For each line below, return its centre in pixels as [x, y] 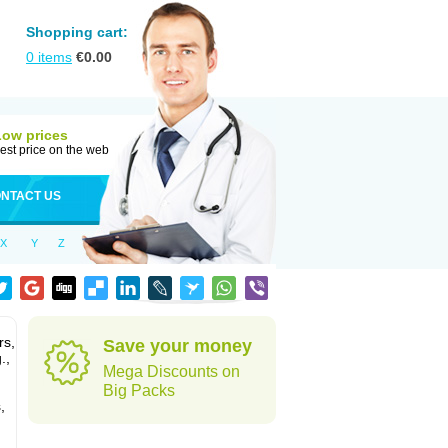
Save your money [177, 346]
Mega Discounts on [171, 371]
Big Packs [139, 390]
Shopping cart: [77, 32]
